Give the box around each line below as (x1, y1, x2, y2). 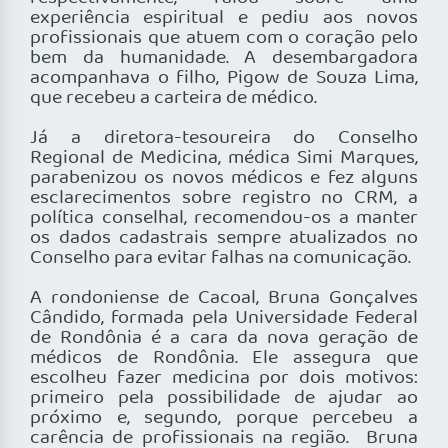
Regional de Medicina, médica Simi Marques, (30, 143, 418, 174)
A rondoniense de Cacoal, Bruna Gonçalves (30, 283, 418, 314)
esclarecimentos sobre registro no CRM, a (30, 183, 418, 214)
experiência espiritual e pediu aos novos (30, 3, 418, 34)
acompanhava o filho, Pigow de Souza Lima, (30, 63, 418, 94)
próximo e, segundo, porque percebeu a (30, 403, 418, 434)
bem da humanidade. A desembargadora (30, 43, 418, 74)
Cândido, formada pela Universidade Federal (30, 303, 418, 334)
